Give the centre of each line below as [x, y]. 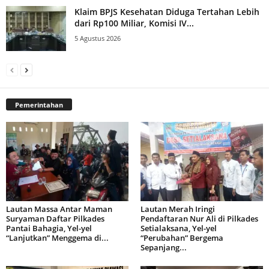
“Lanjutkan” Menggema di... [57, 237]
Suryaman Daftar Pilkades [55, 218]
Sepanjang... [164, 247]
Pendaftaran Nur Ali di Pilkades [199, 218]
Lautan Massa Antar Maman [59, 209]
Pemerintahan [39, 104]
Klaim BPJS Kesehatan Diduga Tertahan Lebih [167, 11]
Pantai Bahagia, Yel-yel [49, 228]
